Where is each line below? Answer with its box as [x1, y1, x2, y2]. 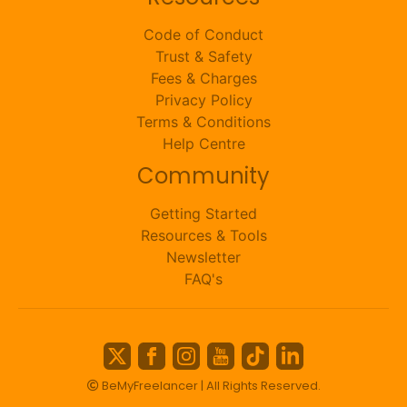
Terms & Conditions [136, 113, 271, 131]
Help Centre [162, 134, 245, 153]
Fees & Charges [150, 69, 257, 87]
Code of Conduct [144, 25, 263, 44]
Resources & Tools [140, 226, 267, 244]
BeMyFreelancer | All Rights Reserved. [98, 376, 321, 394]
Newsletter [166, 248, 241, 266]
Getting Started [150, 204, 257, 223]
